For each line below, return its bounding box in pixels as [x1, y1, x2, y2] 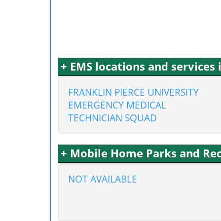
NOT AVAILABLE [68, 173, 137, 185]
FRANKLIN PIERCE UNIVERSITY [68, 86, 199, 98]
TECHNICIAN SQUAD [68, 111, 157, 124]
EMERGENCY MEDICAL [68, 99, 166, 111]
